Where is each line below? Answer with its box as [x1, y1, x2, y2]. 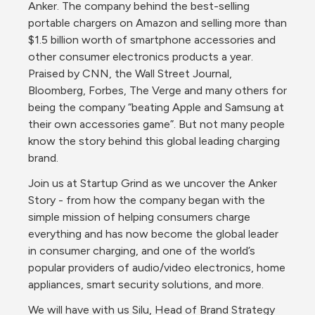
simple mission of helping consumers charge [28, 210, 250, 224]
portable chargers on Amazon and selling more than [28, 16, 287, 30]
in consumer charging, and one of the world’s [28, 244, 255, 257]
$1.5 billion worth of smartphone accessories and [28, 33, 276, 46]
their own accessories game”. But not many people [28, 117, 285, 131]
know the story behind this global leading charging [28, 134, 280, 148]
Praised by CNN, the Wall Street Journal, [28, 67, 232, 80]
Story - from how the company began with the [28, 193, 265, 207]
